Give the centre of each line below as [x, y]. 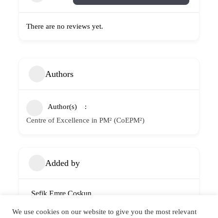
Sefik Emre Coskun [61, 194]
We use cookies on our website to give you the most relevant [104, 212]
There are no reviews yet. [65, 27]
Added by [63, 163]
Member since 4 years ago [67, 203]
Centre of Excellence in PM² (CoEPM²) [85, 120]
